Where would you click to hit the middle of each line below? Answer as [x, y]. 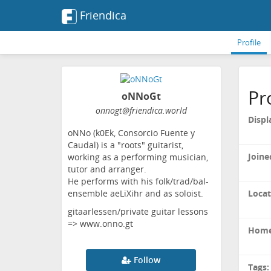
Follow [147, 260]
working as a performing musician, [138, 157]
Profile [249, 42]
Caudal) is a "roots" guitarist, [126, 145]
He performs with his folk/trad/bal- [138, 181]
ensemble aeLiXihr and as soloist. [135, 194]
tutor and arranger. [107, 169]
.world [175, 111]
